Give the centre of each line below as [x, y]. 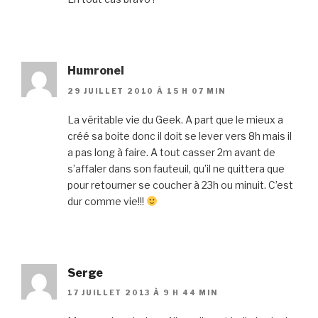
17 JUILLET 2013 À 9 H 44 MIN [143, 292]
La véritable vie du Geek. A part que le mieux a [175, 119]
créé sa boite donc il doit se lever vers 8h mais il [180, 136]
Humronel [96, 71]
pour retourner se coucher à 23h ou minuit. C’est [180, 185]
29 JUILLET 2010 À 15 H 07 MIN [147, 91]
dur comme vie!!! [107, 201]
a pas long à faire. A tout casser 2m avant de [171, 152]
